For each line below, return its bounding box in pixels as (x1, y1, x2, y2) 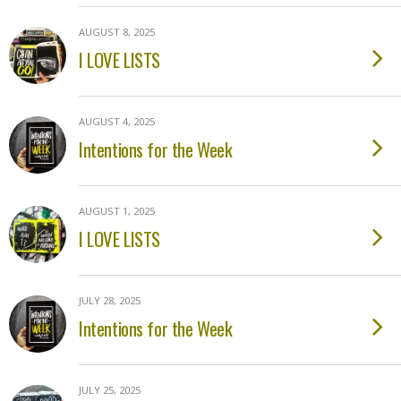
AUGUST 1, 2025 (79, 204, 155, 218)
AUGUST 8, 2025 (79, 25, 155, 38)
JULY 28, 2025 (79, 294, 141, 307)
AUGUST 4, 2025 (79, 115, 155, 128)
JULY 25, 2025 (79, 383, 141, 397)
